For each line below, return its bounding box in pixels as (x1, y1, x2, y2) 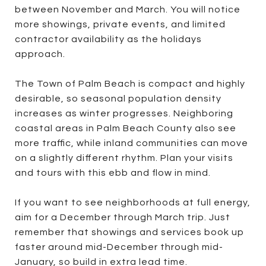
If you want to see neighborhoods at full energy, (15, 197, 251, 207)
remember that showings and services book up (15, 227, 244, 237)
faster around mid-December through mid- (15, 242, 223, 252)
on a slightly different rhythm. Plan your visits (15, 153, 233, 163)
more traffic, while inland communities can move (15, 138, 248, 148)
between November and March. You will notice (15, 4, 240, 14)
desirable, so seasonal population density (15, 93, 221, 103)
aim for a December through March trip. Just (15, 212, 230, 222)
